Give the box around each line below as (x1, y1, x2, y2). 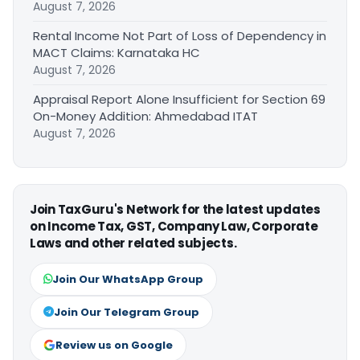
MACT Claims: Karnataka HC (33, 43, 200, 61)
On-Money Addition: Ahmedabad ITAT (33, 107, 258, 125)
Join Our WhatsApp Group (52, 271, 203, 287)
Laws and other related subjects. (30, 234, 237, 252)
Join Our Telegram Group (54, 304, 199, 320)
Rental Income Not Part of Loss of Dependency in (33, 27, 326, 44)
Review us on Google (55, 337, 173, 353)
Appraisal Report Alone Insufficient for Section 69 (33, 90, 325, 108)
